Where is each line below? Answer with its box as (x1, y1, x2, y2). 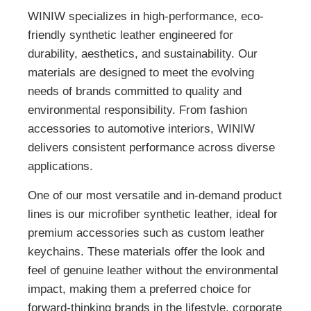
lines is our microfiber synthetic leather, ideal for (28, 207, 278, 221)
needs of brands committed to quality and (28, 85, 242, 99)
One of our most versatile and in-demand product (28, 188, 282, 202)
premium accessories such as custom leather (28, 226, 264, 239)
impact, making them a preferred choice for (28, 282, 251, 296)
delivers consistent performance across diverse (28, 141, 275, 155)
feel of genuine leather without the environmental (28, 263, 278, 277)
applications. (28, 160, 93, 174)
